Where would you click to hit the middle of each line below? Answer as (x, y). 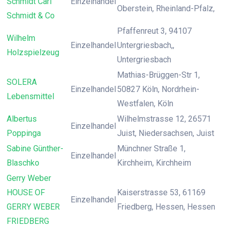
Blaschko (23, 163)
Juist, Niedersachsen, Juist (166, 133)
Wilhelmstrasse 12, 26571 (164, 119)
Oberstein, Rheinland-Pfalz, (166, 8)
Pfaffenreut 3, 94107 (154, 31)
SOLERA (22, 82)
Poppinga (24, 133)
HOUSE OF (26, 192)
